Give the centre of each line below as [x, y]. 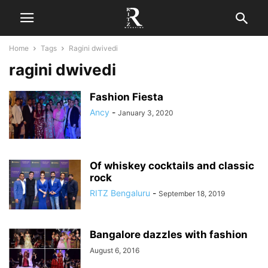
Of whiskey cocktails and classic [172, 166]
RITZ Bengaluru [120, 193]
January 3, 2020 [146, 113]
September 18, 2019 [192, 194]
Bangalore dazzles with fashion [169, 234]
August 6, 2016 [115, 250]
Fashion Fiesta [127, 97]
